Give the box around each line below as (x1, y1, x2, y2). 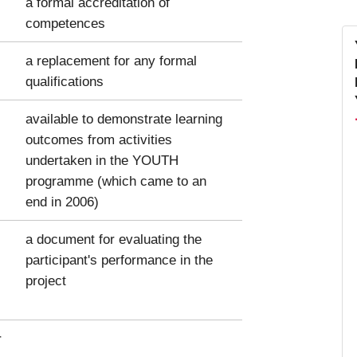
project (25, 272, 66, 288)
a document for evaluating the (25, 230, 202, 247)
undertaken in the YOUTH (25, 151, 178, 168)
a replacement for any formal (25, 52, 197, 69)
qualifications (25, 73, 104, 89)
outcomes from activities (25, 131, 172, 147)
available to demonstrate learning (25, 110, 222, 127)
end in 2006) (25, 193, 99, 210)
